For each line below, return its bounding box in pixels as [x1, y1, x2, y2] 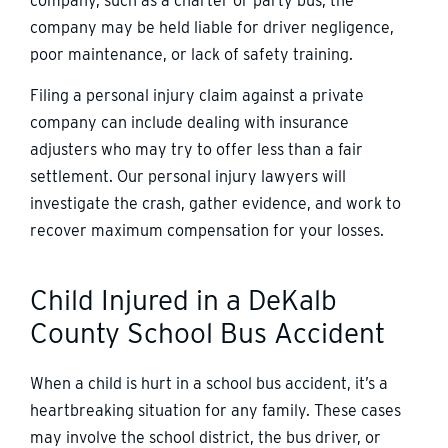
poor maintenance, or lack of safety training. [30, 44, 353, 64]
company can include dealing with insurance [30, 113, 349, 133]
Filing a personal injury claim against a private [30, 86, 364, 106]
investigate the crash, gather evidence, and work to [30, 194, 401, 214]
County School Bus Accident [30, 316, 385, 351]
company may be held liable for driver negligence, [30, 17, 394, 37]
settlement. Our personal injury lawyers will [30, 167, 346, 187]
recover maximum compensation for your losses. [30, 221, 384, 241]
